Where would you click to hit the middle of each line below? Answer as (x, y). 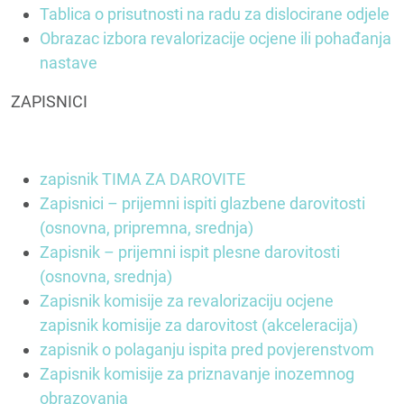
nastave (69, 63)
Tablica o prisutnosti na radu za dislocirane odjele (215, 14)
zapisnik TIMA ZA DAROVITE (142, 179)
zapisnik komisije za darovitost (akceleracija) (199, 325)
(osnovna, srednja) (106, 276)
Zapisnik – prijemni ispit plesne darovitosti (190, 252)
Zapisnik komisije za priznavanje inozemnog (197, 374)
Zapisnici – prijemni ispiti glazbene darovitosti (202, 203)
